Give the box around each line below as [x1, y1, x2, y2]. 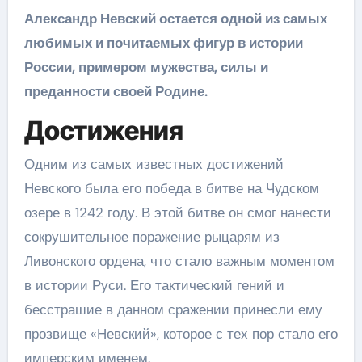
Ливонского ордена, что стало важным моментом [23, 252, 335, 270]
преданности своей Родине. [23, 82, 208, 100]
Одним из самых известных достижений [23, 155, 284, 173]
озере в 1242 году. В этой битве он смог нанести [23, 204, 331, 221]
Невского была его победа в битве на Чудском [23, 179, 319, 197]
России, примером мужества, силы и [23, 57, 268, 76]
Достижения [23, 114, 183, 146]
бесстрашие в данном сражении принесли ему [23, 301, 322, 318]
